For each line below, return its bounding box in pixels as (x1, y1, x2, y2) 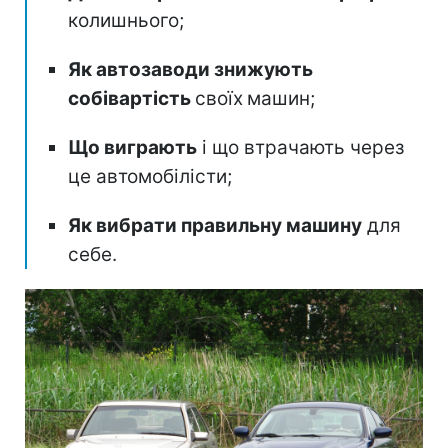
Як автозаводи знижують (68, 57, 313, 81)
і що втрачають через (197, 135, 404, 159)
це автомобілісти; (68, 164, 232, 188)
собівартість (68, 86, 195, 110)
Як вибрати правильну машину (68, 213, 362, 237)
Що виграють (68, 135, 197, 159)
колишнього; (68, 8, 184, 32)
